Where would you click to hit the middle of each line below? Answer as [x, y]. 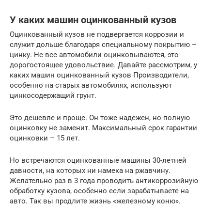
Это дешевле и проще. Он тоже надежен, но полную [100, 118]
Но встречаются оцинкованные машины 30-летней [98, 161]
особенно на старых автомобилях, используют [91, 85]
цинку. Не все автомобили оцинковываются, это [94, 55]
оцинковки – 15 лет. [45, 138]
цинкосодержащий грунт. [53, 96]
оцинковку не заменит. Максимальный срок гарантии [103, 128]
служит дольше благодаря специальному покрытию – [103, 45]
